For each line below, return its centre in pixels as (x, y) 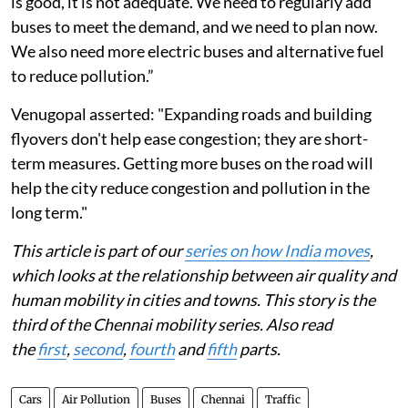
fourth (152, 385)
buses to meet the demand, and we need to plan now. (194, 62)
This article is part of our (98, 286)
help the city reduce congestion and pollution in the (190, 224)
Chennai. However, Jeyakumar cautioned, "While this (198, 13)
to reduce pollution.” (82, 112)
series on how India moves (277, 286)
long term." (49, 248)
